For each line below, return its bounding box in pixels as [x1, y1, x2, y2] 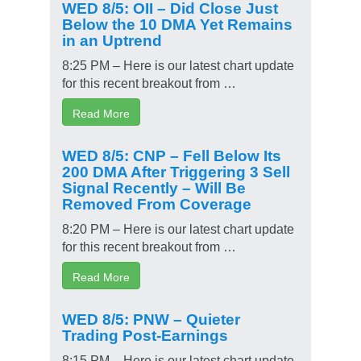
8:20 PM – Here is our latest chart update [62, 221, 294, 234]
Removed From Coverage [62, 194, 251, 210]
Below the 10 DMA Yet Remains [62, 15, 293, 31]
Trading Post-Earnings [62, 326, 228, 342]
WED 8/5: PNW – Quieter [62, 309, 240, 326]
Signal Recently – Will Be [62, 178, 246, 194]
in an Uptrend [62, 31, 162, 47]
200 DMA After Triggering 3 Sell [62, 162, 290, 178]
